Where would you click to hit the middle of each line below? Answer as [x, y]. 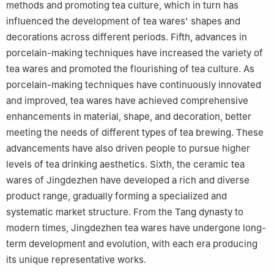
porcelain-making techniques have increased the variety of [135, 53]
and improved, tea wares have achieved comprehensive [127, 101]
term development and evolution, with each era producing [132, 244]
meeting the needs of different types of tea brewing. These [135, 133]
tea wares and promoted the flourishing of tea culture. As [130, 69]
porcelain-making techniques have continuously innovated [134, 85]
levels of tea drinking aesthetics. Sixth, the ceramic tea [125, 165]
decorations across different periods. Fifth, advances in [127, 37]
